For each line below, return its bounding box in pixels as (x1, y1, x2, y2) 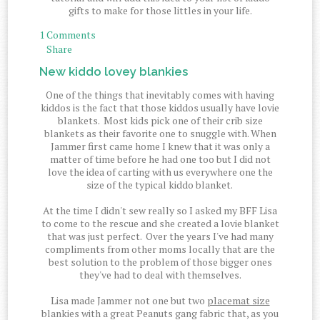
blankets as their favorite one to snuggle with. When (44, 126, 276, 141)
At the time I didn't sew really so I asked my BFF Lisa (43, 204, 277, 218)
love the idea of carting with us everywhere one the (47, 165, 273, 179)
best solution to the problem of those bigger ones (48, 255, 272, 269)
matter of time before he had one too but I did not (49, 152, 271, 166)
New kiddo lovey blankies (39, 64, 189, 79)
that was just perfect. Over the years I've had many (46, 229, 274, 244)
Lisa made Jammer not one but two (50, 294, 207, 308)
